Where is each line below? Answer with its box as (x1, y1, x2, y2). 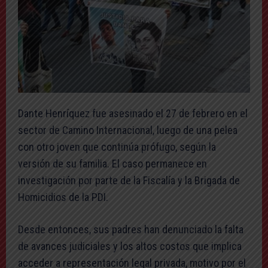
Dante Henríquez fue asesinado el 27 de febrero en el (18, 106, 248, 120)
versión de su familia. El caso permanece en (18, 157, 207, 170)
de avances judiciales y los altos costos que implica (18, 239, 242, 252)
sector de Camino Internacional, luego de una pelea (18, 123, 237, 136)
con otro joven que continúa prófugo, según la (18, 140, 216, 153)
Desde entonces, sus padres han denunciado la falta (18, 223, 243, 236)
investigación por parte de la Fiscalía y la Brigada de (18, 173, 240, 187)
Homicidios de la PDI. (18, 190, 108, 203)
